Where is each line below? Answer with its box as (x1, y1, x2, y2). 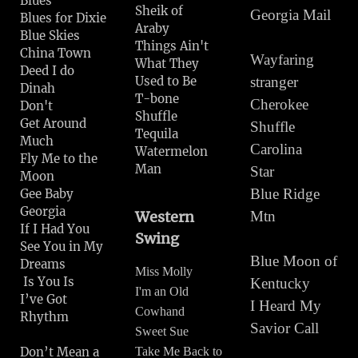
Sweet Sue (135, 324, 189, 338)
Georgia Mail (250, 6, 336, 23)
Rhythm (20, 309, 107, 324)
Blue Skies (20, 28, 80, 43)
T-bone (135, 91, 180, 106)
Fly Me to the (20, 151, 97, 166)
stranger (250, 74, 311, 90)
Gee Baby (20, 186, 74, 201)
